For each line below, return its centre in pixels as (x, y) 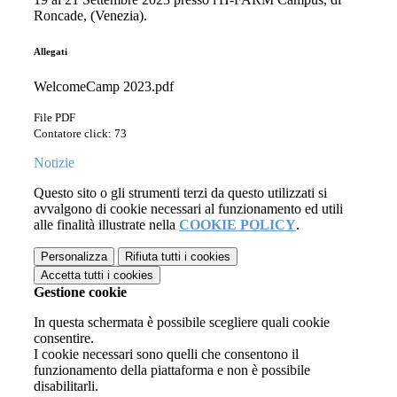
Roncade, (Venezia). (90, 16)
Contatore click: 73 (80, 134)
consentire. (64, 339)
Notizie (54, 163)
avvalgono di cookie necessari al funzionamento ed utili (188, 209)
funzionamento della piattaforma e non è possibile (172, 370)
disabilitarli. (66, 386)
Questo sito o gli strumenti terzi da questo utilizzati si (180, 193)
